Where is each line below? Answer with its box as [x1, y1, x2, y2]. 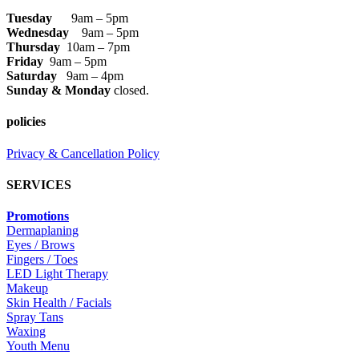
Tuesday [6, 11, 71, 26]
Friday [6, 54, 50, 69]
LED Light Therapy [6, 267, 108, 281]
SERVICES [6, 177, 71, 192]
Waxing [6, 325, 46, 339]
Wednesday [6, 26, 82, 40]
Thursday [6, 40, 67, 54]
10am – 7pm [67, 40, 130, 54]
